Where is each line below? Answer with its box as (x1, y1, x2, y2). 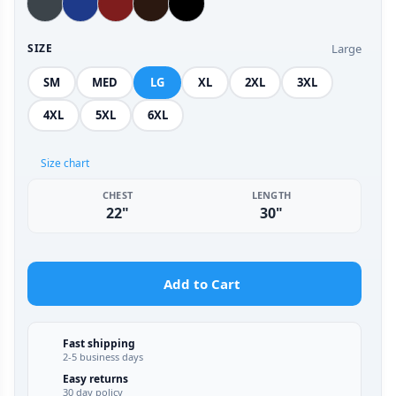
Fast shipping (62, 335, 135, 351)
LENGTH (251, 187, 292, 202)
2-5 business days (62, 349, 143, 363)
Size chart (41, 155, 89, 171)
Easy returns (62, 370, 128, 386)
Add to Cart (164, 274, 241, 293)
